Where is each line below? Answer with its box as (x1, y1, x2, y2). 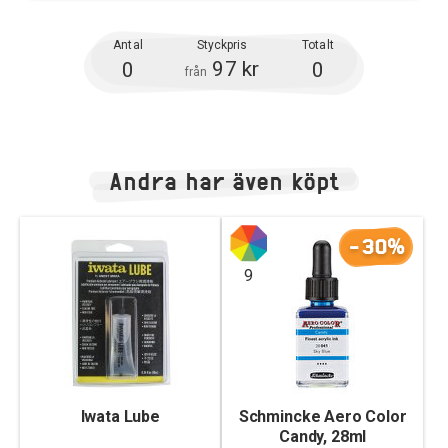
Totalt (302, 38, 334, 52)
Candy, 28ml (279, 427, 367, 446)
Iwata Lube (80, 407, 160, 426)
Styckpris (196, 38, 248, 52)
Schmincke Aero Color (238, 407, 407, 426)
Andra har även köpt (109, 166, 339, 196)
